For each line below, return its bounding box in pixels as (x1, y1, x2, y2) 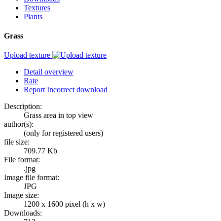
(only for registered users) (24, 129, 103, 138)
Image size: (4, 191, 39, 200)
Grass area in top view (24, 111, 93, 120)
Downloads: (4, 209, 42, 218)
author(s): (4, 120, 34, 129)
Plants (24, 12, 42, 21)
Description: (4, 102, 42, 111)
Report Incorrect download (24, 85, 108, 94)
